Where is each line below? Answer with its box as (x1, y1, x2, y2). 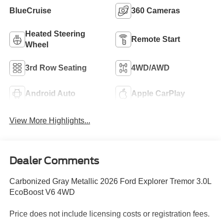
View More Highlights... (9, 116, 90, 125)
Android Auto (25, 89, 75, 98)
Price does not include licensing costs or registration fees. (9, 210, 210, 219)
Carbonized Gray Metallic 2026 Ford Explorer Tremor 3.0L (9, 177, 211, 186)
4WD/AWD (131, 63, 170, 72)
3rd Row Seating (25, 63, 87, 72)
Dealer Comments (9, 155, 99, 167)
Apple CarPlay (131, 89, 185, 98)
